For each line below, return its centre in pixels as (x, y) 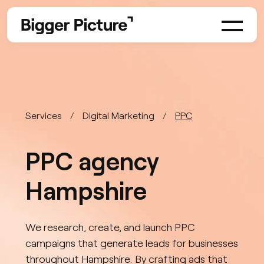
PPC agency (93, 161)
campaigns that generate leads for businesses (132, 243)
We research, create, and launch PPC (110, 227)
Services (44, 115)
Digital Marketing (119, 115)
